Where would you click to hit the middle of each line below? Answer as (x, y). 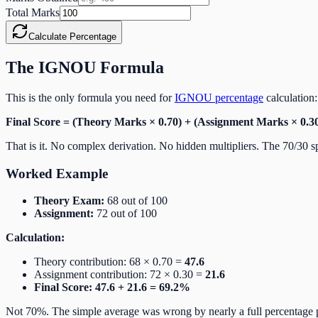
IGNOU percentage (219, 97)
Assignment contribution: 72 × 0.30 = (120, 275)
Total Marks (33, 13)
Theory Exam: (69, 201)
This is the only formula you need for (90, 97)
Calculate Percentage (72, 37)
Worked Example (57, 173)
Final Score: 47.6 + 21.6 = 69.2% (112, 287)
